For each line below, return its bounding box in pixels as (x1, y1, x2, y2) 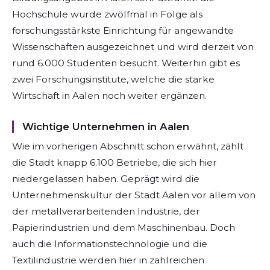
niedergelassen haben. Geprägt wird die (12, 173, 199, 185)
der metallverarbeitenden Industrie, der (12, 206, 200, 218)
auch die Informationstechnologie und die (12, 238, 207, 250)
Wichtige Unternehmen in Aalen (22, 121, 189, 133)
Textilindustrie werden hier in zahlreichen (12, 254, 204, 266)
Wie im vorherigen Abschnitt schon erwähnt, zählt (12, 140, 243, 152)
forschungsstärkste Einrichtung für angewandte (12, 25, 234, 37)
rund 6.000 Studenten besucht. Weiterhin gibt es (12, 57, 240, 69)
